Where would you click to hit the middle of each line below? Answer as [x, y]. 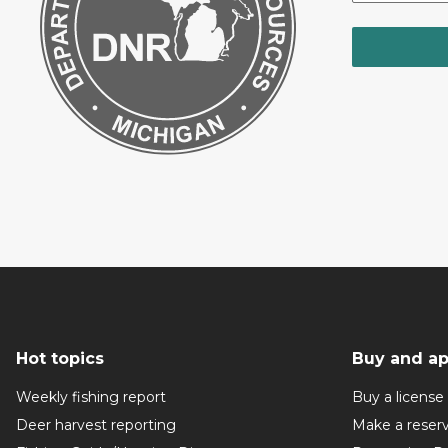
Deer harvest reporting [96, 425]
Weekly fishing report [91, 397]
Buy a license [398, 397]
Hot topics [60, 359]
